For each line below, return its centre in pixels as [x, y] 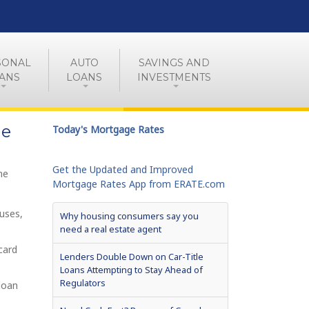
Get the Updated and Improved [123, 169]
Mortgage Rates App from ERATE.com [139, 184]
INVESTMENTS [174, 77]
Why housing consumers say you [129, 216]
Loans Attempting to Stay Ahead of [131, 270]
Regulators [83, 283]
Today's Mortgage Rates [108, 129]
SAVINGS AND [174, 62]
